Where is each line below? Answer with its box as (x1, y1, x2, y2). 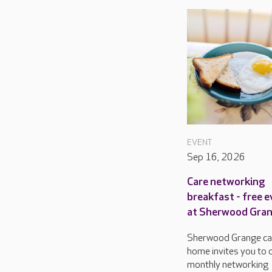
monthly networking (187, 259, 268, 271)
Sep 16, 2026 (187, 151, 245, 163)
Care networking (187, 175, 265, 188)
